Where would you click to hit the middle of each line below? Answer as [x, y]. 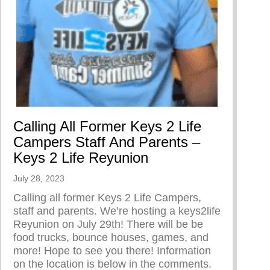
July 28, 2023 [39, 179]
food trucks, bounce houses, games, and [111, 238]
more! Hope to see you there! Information [112, 251]
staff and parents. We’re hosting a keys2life [117, 211]
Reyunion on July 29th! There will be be [108, 224]
